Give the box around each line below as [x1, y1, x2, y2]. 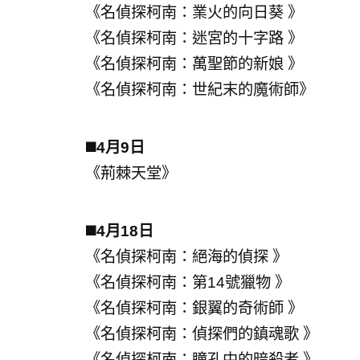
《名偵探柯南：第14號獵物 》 [84, 274, 290, 292]
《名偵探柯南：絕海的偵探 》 [84, 248, 288, 266]
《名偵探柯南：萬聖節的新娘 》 [84, 55, 303, 73]
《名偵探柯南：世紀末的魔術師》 [84, 81, 318, 99]
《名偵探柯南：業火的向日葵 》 [84, 4, 303, 22]
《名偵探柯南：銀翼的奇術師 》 [84, 300, 303, 317]
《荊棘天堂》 [84, 165, 177, 182]
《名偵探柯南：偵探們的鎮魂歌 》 [84, 325, 318, 343]
